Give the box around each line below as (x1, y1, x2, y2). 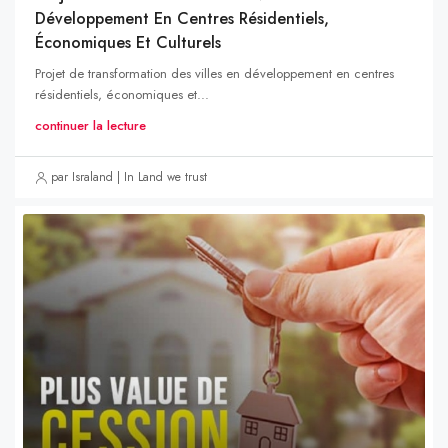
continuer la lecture (35, 116, 146, 136)
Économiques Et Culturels (35, 31, 221, 55)
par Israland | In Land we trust (51, 168, 207, 187)
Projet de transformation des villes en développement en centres (35, 64, 394, 84)
